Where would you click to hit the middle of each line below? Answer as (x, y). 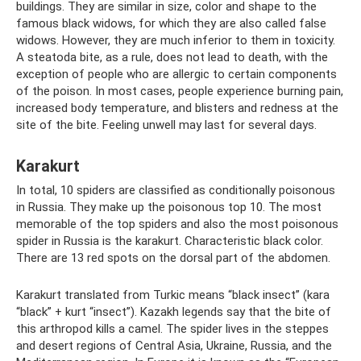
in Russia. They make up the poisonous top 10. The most (169, 207)
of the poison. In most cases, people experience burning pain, (180, 91)
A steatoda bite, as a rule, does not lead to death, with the (172, 58)
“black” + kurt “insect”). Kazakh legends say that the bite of (174, 312)
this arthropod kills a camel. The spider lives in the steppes (172, 329)
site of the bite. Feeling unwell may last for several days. (166, 125)
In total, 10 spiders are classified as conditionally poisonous (176, 191)
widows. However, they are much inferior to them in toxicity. (176, 41)
